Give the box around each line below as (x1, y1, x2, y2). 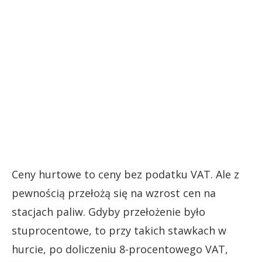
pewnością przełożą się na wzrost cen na (12, 186, 216, 200)
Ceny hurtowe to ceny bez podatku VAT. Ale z (12, 167, 239, 181)
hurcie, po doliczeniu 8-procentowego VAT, (12, 242, 228, 256)
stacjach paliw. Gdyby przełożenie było (12, 205, 205, 219)
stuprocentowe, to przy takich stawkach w (12, 223, 226, 237)
